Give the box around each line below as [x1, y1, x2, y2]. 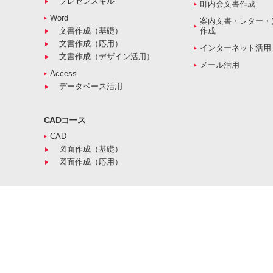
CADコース [44, 115, 85, 126]
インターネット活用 [200, 43, 271, 53]
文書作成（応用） [59, 39, 122, 49]
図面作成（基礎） [59, 144, 122, 154]
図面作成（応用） [59, 157, 122, 167]
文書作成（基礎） [59, 26, 122, 36]
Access [50, 69, 77, 79]
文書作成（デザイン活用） [59, 52, 154, 62]
